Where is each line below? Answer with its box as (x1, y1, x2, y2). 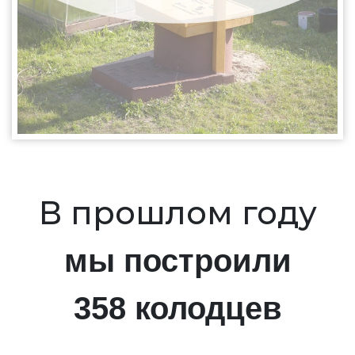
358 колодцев (73, 291, 282, 326)
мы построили (63, 243, 292, 279)
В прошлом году (38, 193, 317, 233)
